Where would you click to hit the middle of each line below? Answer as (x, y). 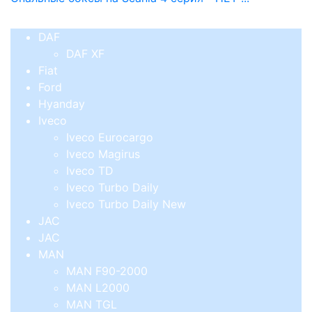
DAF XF (85, 53)
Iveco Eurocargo (110, 137)
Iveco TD (90, 170)
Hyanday (62, 103)
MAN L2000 (98, 287)
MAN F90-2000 (107, 271)
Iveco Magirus (103, 154)
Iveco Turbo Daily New (126, 204)
